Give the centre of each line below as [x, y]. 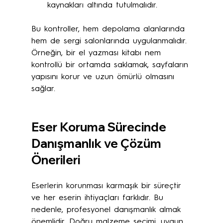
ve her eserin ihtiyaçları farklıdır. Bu [99, 198]
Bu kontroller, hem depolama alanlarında [110, 29]
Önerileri [56, 160]
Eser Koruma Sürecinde [100, 127]
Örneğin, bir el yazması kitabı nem [98, 53]
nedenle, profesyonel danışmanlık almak [108, 210]
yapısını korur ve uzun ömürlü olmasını [104, 77]
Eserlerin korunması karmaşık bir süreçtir [108, 186]
